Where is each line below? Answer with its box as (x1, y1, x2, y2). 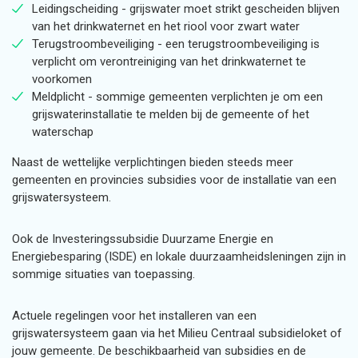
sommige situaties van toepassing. (12, 267, 201, 281)
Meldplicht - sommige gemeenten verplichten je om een (32, 89, 323, 104)
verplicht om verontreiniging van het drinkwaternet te (32, 54, 306, 69)
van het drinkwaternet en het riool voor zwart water (32, 19, 300, 34)
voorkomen (32, 72, 92, 86)
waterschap (32, 125, 93, 139)
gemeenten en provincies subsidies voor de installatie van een (12, 173, 336, 187)
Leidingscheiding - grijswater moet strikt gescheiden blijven (32, 2, 340, 16)
